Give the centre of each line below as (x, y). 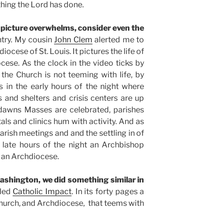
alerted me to (118, 40)
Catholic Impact (42, 192)
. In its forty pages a (108, 192)
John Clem (73, 40)
